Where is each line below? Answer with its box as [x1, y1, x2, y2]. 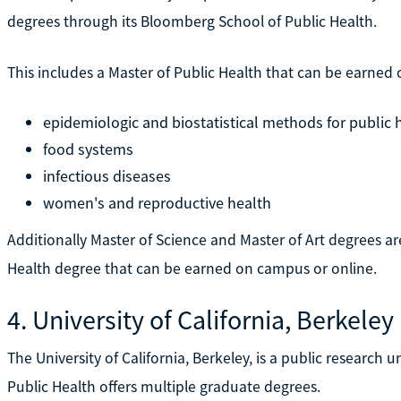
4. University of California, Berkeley [6, 302, 394, 337]
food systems [42, 138, 133, 159]
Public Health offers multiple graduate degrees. [6, 376, 320, 397]
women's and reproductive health [42, 192, 271, 213]
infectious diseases [42, 165, 171, 186]
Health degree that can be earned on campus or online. [6, 258, 377, 278]
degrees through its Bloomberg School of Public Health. [6, 11, 377, 31]
